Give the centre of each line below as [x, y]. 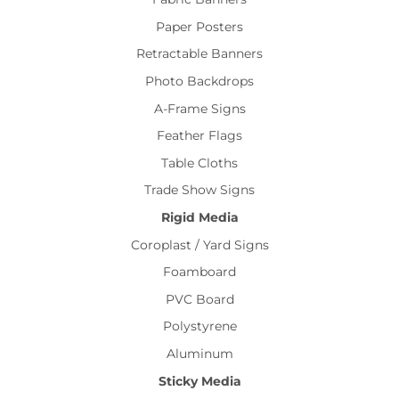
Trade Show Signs [199, 190]
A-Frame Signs [199, 108]
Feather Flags [199, 136]
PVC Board [199, 299]
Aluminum [199, 353]
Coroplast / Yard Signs [199, 244]
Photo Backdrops [199, 81]
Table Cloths [199, 163]
